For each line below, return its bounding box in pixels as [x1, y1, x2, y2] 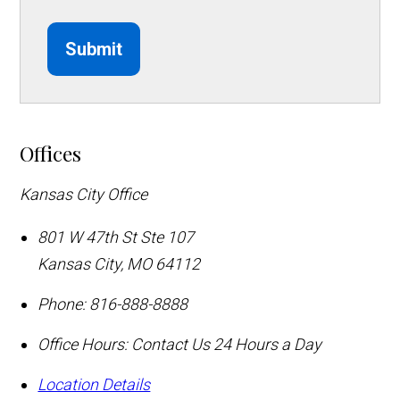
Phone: [37, 295, 87, 314]
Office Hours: [37, 335, 129, 354]
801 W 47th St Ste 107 [37, 228, 195, 247]
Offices [20, 139, 82, 168]
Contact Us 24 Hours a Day [131, 335, 322, 354]
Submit [65, 38, 123, 61]
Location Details [37, 375, 151, 395]
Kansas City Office [20, 185, 148, 204]
